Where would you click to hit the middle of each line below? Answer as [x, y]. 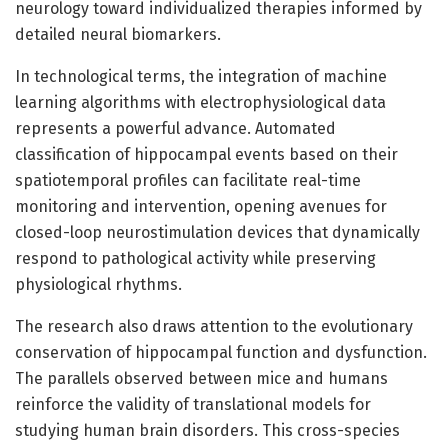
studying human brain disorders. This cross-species [207, 430]
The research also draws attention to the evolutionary [214, 326]
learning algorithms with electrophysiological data [200, 102]
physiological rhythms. [98, 284]
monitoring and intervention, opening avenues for [201, 206]
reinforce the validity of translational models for [193, 404]
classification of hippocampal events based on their [206, 154]
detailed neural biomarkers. [118, 34]
